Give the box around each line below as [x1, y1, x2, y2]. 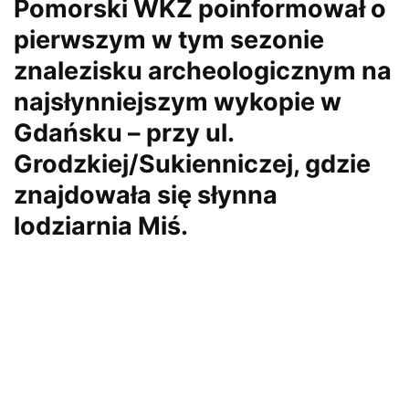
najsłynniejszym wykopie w [14, 87, 341, 118]
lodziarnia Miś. [14, 211, 188, 242]
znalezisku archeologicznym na [14, 56, 392, 87]
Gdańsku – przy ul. [14, 118, 234, 149]
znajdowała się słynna [14, 180, 278, 211]
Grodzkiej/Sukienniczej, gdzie [14, 149, 371, 180]
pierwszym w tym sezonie [14, 25, 324, 56]
